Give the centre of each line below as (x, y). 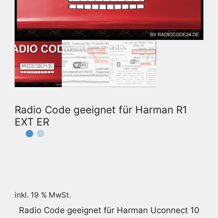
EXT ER (32, 122)
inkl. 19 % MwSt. (43, 195)
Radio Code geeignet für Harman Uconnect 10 (109, 210)
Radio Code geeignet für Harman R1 (101, 109)
